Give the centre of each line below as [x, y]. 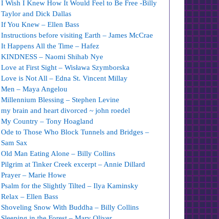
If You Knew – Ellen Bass [40, 24]
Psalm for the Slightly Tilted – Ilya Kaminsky [70, 186]
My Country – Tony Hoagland [47, 121]
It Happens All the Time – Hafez [50, 46]
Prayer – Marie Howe [34, 175]
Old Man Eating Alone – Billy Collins [58, 153]
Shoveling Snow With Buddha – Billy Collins [70, 207]
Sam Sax [14, 143]
